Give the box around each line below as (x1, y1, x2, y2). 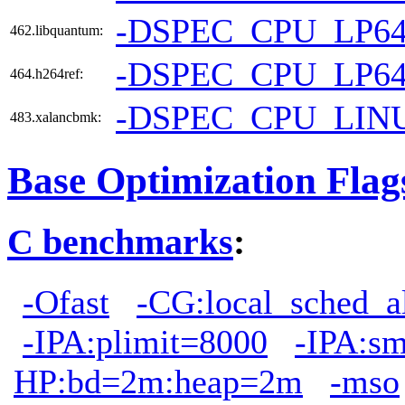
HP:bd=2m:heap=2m (14, 363, 303, 401)
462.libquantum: (10, 22, 103, 38)
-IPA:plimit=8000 (23, 323, 268, 362)
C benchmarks (7, 221, 233, 262)
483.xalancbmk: (10, 108, 101, 125)
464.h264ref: (10, 65, 83, 81)
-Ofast (23, 283, 109, 322)
